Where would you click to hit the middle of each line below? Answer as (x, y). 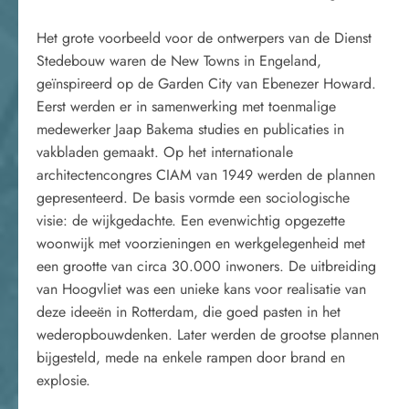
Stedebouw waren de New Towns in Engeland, (179, 61)
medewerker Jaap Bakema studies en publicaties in (190, 129)
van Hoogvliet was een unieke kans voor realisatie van (201, 289)
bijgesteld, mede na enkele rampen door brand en (191, 357)
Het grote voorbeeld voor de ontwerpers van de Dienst (204, 38)
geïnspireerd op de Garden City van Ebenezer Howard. (206, 84)
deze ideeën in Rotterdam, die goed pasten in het (189, 312)
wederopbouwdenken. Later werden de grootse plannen (208, 335)
